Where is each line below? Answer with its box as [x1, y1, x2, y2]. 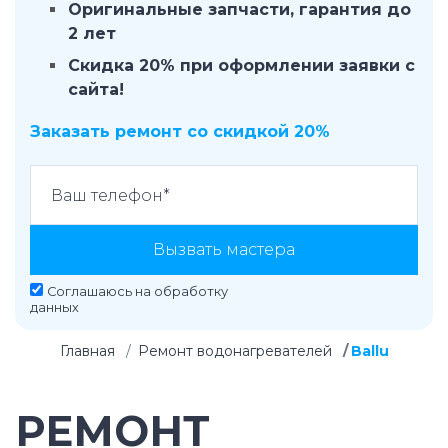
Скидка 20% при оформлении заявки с [68, 56, 415, 75]
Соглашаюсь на [47, 284, 154, 299]
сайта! [68, 80, 124, 99]
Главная [59, 342, 115, 360]
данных [30, 300, 79, 315]
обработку [154, 284, 228, 299]
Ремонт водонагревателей [137, 342, 332, 360]
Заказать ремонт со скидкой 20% [30, 122, 330, 141]
